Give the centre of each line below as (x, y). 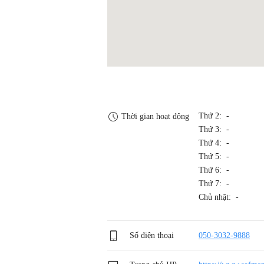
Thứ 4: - (214, 143)
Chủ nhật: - (219, 197)
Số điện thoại (151, 235)
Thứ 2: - (214, 115)
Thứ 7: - (214, 183)
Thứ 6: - (214, 170)
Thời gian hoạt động (154, 116)
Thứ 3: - (214, 129)
